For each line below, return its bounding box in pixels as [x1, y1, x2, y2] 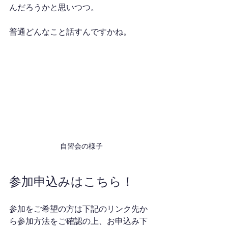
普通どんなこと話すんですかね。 [9, 27, 131, 37]
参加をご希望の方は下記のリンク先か [9, 204, 148, 214]
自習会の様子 [60, 141, 103, 150]
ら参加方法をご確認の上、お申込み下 [9, 216, 148, 226]
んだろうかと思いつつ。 [9, 3, 99, 12]
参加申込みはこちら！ [9, 174, 134, 188]
